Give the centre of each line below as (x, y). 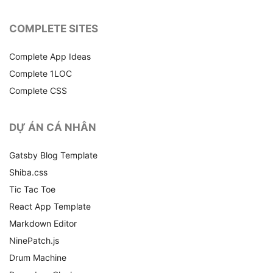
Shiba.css (28, 172)
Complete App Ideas (50, 56)
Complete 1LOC (41, 73)
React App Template (50, 206)
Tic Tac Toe (32, 189)
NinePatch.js (34, 240)
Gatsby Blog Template (53, 155)
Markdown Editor (43, 223)
